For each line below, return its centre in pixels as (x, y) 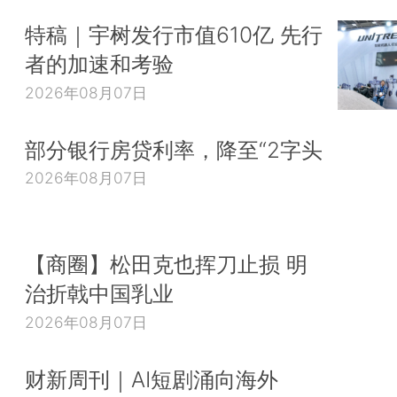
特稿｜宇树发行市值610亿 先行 (174, 35)
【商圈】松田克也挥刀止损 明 (166, 265)
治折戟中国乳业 (99, 294)
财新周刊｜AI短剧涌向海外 (152, 379)
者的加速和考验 (99, 64)
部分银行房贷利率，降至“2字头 (174, 149)
